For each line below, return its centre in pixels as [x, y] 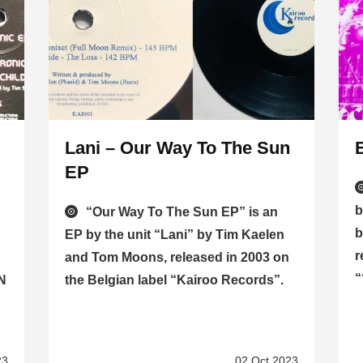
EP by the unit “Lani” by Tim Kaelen [174, 235]
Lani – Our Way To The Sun [177, 148]
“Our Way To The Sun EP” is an [181, 212]
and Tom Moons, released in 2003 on [177, 258]
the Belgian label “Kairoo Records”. [174, 280]
